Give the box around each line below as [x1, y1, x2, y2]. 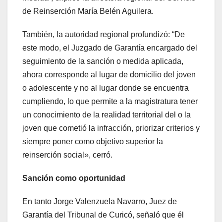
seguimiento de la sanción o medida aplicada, [22, 57, 183, 66]
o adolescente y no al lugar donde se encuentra [22, 84, 189, 93]
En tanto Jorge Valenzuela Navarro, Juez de [22, 197, 177, 206]
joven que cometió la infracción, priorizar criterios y [22, 124, 200, 133]
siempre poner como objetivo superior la [22, 137, 163, 146]
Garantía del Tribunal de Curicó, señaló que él [22, 211, 184, 220]
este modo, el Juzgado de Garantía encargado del [22, 44, 197, 53]
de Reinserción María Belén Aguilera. [22, 7, 154, 16]
